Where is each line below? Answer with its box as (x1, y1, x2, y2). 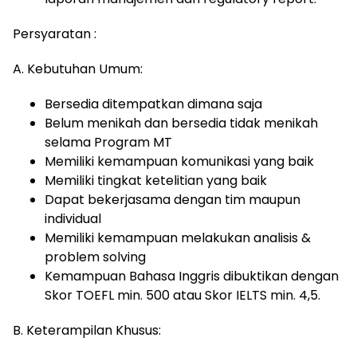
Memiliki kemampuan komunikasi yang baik (45, 152, 314, 171)
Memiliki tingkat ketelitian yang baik (45, 171, 267, 190)
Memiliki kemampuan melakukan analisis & (45, 229, 311, 247)
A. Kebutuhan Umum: (13, 60, 146, 78)
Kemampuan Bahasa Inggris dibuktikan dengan (45, 267, 339, 285)
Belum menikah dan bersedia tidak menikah (45, 114, 318, 132)
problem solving (45, 248, 146, 266)
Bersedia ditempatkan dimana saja (45, 95, 262, 113)
